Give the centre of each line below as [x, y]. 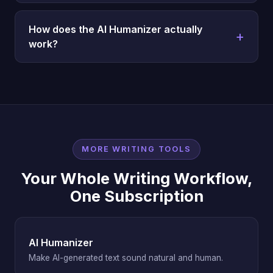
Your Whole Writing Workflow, [136, 178]
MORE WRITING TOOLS [136, 149]
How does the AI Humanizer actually [115, 29]
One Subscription [136, 196]
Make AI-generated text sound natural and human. [126, 257]
